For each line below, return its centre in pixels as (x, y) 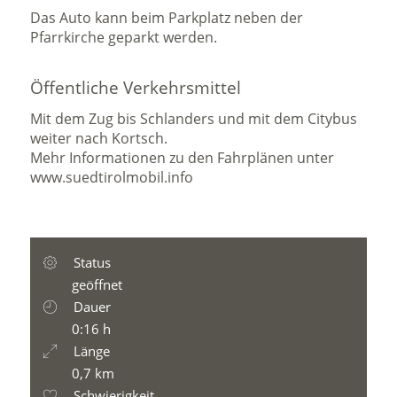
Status (91, 262)
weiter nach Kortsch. (99, 138)
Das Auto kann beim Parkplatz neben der (167, 18)
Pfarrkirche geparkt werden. (124, 37)
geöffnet (97, 284)
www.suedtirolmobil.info (112, 177)
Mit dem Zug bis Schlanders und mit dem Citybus (194, 119)
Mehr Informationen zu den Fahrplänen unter (183, 158)
